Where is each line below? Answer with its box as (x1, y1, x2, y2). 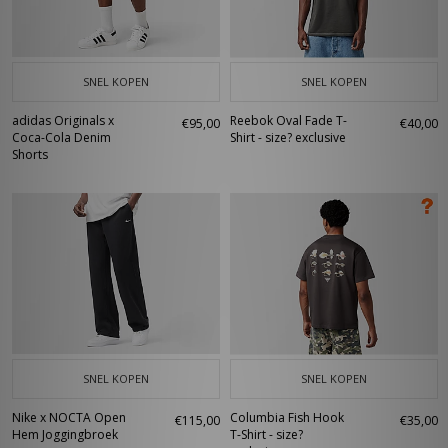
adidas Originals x (12, 112, 114, 129)
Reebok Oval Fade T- (230, 112, 347, 129)
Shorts (12, 146, 48, 163)
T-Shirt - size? (230, 426, 303, 443)
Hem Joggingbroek (12, 426, 118, 443)
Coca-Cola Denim (12, 129, 111, 146)
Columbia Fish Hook (230, 409, 344, 426)
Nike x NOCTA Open (12, 409, 126, 426)
